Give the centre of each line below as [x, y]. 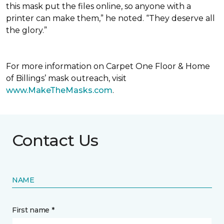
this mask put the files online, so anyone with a [98, 6]
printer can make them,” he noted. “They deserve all [110, 18]
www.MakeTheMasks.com [59, 90]
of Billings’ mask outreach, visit [66, 78]
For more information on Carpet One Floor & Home [108, 66]
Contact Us [55, 140]
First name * [33, 210]
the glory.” [26, 30]
